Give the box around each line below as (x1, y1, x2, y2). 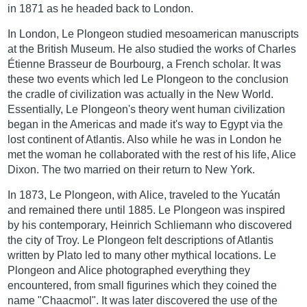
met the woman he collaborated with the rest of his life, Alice (8, 148, 297, 160)
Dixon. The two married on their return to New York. (8, 163, 256, 175)
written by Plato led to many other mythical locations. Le (8, 249, 277, 261)
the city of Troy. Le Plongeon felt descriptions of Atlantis (8, 234, 274, 246)
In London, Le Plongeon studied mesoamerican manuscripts (8, 27, 299, 40)
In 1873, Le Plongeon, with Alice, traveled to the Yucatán (8, 188, 281, 201)
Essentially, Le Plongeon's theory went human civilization (8, 103, 286, 115)
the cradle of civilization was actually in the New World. (8, 88, 274, 100)
